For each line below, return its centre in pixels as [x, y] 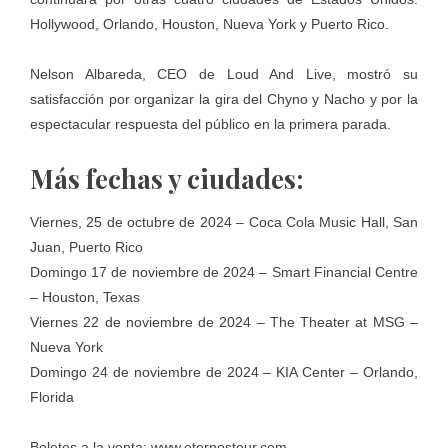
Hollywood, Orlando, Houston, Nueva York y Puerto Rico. [209, 23]
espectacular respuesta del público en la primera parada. [210, 123]
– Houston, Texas [85, 296]
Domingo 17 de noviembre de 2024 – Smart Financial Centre [224, 271]
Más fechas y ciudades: [166, 178]
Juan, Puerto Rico [86, 246]
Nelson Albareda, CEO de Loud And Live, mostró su [224, 73]
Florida [52, 396]
